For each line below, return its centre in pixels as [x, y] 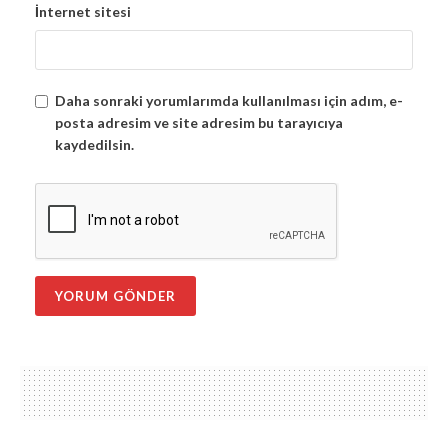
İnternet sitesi [83, 12]
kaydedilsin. [94, 145]
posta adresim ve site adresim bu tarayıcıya [199, 123]
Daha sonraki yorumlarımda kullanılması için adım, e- [229, 101]
